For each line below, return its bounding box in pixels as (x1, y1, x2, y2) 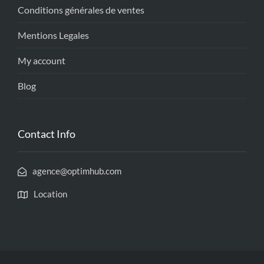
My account (18, 55, 65, 66)
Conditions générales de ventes (18, 4, 144, 15)
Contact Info (18, 127, 75, 140)
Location (34, 189, 67, 199)
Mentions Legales (18, 29, 89, 41)
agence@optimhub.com (32, 166, 121, 176)
